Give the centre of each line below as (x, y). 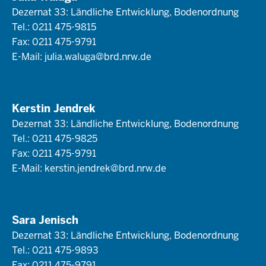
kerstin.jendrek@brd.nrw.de (105, 169)
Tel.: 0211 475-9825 (55, 139)
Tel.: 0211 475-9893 (55, 251)
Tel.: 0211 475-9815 (54, 27)
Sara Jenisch (45, 220)
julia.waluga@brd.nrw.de (98, 57)
